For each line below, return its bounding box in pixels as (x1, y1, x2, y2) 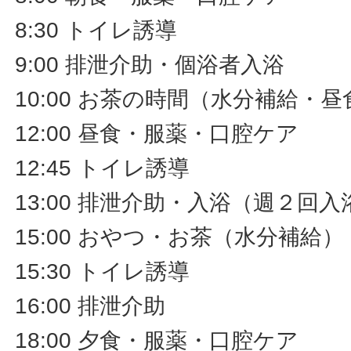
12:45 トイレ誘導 (15, 155, 190, 180)
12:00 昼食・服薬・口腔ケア (15, 121, 299, 146)
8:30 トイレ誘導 (15, 17, 178, 42)
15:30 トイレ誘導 (15, 259, 190, 284)
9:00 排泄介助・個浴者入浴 (15, 52, 285, 77)
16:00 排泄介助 (15, 293, 166, 318)
